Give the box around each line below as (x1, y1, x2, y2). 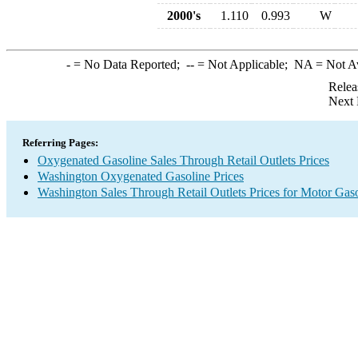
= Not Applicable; (193, 58, 294, 71)
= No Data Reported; (70, 58, 186, 71)
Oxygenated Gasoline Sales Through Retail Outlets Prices (38, 153, 329, 167)
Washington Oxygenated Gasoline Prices (38, 169, 244, 183)
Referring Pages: (22, 137, 98, 149)
